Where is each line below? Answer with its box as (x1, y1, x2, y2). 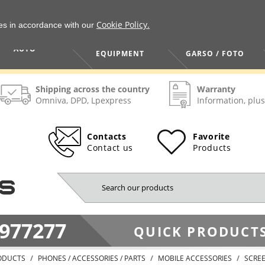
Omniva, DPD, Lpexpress (35, 95, 131, 106)
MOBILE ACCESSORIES (158, 253, 232, 263)
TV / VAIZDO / (188, 39, 243, 50)
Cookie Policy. (96, 19, 150, 30)
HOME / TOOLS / (87, 39, 153, 50)
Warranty (197, 83, 235, 95)
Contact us (87, 142, 133, 153)
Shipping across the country (35, 83, 150, 95)
